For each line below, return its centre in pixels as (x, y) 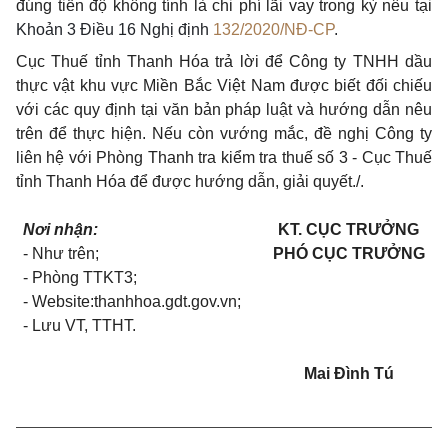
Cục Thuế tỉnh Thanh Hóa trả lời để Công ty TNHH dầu (224, 61)
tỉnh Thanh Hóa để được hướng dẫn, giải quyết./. (190, 181)
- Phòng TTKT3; (80, 277)
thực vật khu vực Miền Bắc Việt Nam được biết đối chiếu (224, 85)
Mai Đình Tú (348, 373)
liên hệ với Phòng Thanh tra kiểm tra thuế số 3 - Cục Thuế (224, 157)
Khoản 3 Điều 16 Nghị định (114, 29)
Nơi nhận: (61, 229)
